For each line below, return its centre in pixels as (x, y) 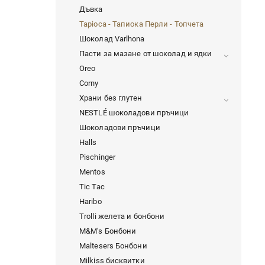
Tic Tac (92, 187)
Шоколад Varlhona (112, 39)
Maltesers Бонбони (113, 246)
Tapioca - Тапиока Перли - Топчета (142, 24)
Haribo (91, 202)
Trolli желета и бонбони (122, 216)
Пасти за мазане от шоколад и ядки (146, 54)
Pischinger (97, 157)
